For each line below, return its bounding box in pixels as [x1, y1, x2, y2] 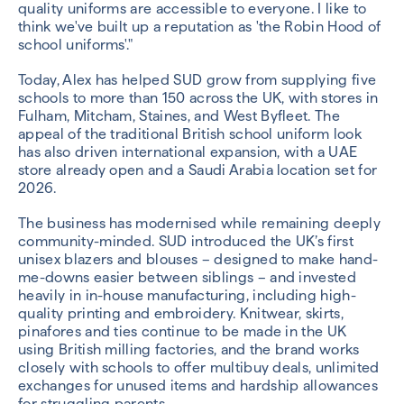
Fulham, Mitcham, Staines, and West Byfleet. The [18, 106, 341, 124]
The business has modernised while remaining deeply [18, 215, 381, 233]
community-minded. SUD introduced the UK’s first [18, 233, 354, 251]
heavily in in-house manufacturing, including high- [18, 287, 357, 305]
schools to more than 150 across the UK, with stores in [18, 88, 379, 106]
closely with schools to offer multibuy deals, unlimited [18, 359, 380, 377]
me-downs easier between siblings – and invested [18, 269, 357, 287]
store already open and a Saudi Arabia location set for [18, 161, 378, 179]
